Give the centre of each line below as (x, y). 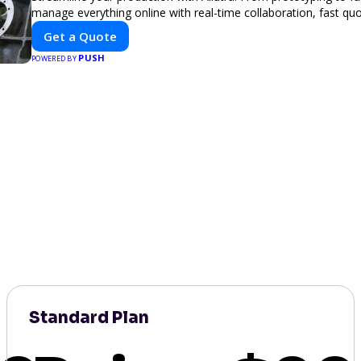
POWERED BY (55, 58)
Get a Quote (80, 36)
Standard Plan (89, 318)
